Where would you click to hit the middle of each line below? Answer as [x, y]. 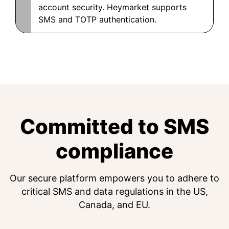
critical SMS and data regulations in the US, [114, 192]
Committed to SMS [114, 127]
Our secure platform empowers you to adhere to [114, 178]
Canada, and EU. [114, 205]
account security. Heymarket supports [112, 7]
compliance [114, 151]
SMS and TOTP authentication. [97, 20]
